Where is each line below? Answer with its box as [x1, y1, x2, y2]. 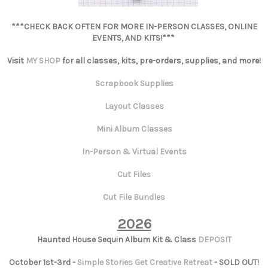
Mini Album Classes [96, 124, 172, 135]
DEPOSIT [197, 234, 232, 245]
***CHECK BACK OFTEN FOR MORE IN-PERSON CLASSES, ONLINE [11, 22, 257, 32]
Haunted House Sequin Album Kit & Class [36, 234, 198, 245]
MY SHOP [26, 56, 60, 66]
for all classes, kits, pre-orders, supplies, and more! [60, 56, 261, 66]
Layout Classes [104, 101, 164, 112]
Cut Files [117, 169, 151, 180]
